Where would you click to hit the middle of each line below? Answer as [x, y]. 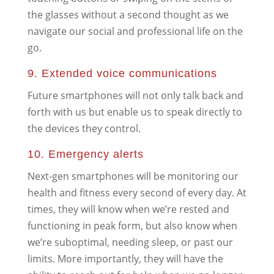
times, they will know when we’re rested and [128, 209]
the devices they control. [84, 128]
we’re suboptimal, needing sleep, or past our [130, 242]
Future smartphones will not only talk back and [135, 95]
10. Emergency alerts [85, 154]
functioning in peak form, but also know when [132, 225]
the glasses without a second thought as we [128, 14]
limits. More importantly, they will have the [125, 258]
